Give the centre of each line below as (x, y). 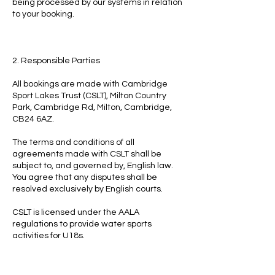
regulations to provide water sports (82, 224)
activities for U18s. (48, 236)
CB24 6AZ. (33, 119)
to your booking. (43, 14)
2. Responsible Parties (56, 61)
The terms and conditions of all (73, 142)
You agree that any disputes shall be (85, 177)
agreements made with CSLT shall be (87, 154)
